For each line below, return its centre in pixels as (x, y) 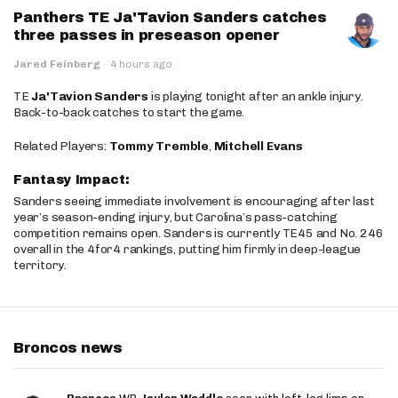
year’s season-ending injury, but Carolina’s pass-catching (175, 217)
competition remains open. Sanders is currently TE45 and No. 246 (199, 233)
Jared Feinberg (57, 64)
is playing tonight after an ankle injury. (256, 96)
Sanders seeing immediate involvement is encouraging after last (194, 201)
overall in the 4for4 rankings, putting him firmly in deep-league (187, 249)
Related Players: (61, 146)
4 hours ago (141, 64)
